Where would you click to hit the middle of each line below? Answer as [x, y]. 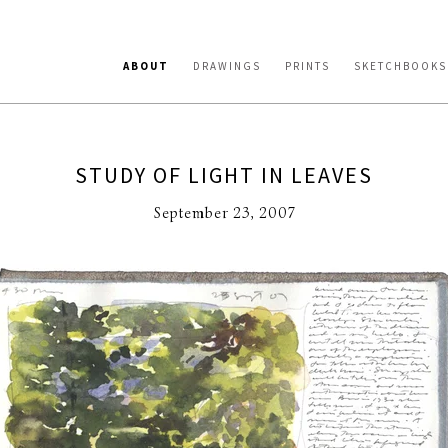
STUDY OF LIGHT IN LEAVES [224, 175]
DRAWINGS [227, 66]
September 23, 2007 [224, 213]
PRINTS [307, 66]
